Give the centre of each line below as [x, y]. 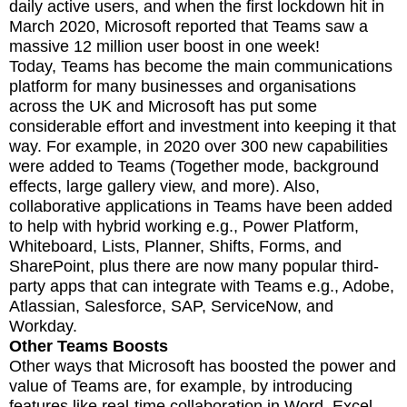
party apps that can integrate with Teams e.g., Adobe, [202, 286]
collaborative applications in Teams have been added [201, 206]
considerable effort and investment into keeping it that [203, 126]
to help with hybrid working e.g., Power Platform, [184, 226]
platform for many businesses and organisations [183, 86]
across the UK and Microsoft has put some [163, 106]
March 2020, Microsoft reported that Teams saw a [189, 26]
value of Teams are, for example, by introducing [181, 386]
